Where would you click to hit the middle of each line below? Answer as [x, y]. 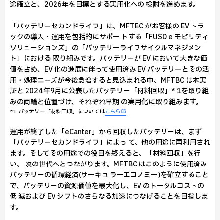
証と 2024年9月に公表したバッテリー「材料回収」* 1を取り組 [109, 91]
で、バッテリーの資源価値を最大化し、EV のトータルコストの [107, 186]
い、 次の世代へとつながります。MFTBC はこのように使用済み [109, 164]
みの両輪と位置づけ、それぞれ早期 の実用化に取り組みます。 [106, 102]
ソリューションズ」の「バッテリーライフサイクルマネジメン [106, 48]
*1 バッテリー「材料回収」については [57, 112]
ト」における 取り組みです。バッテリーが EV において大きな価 [109, 59]
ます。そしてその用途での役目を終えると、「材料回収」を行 [105, 153]
